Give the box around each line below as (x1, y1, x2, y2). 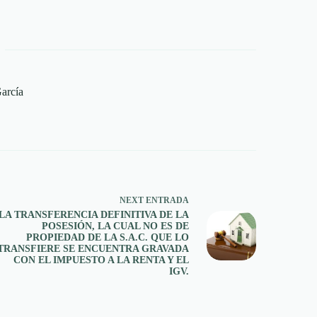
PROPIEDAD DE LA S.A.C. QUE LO (26, 232, 190, 243)
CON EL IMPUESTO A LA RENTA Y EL (13, 255, 190, 266)
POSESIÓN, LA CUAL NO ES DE (42, 221, 190, 232)
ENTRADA (146, 195, 190, 206)
